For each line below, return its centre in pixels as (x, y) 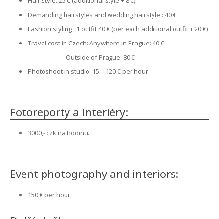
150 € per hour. (50, 195)
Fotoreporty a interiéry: (69, 112)
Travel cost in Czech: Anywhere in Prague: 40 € (96, 43)
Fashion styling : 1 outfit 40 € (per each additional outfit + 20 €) (118, 29)
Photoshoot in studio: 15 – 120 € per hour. (89, 71)
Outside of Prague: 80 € (100, 57)
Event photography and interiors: (94, 174)
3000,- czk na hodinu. (59, 133)
